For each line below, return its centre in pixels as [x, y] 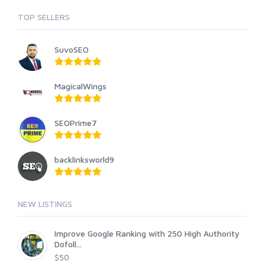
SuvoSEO [72, 49]
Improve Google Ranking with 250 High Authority [147, 233]
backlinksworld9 [84, 159]
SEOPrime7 [76, 123]
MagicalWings [80, 86]
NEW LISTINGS [45, 204]
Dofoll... [68, 244]
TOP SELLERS [44, 17]
